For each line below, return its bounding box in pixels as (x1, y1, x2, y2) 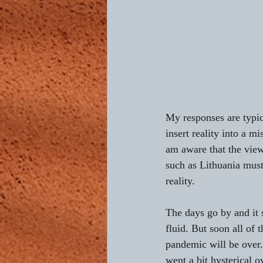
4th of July (130, 68, 169, 77)
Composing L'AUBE (130, 21, 207, 31)
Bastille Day (193, 68, 238, 77)
